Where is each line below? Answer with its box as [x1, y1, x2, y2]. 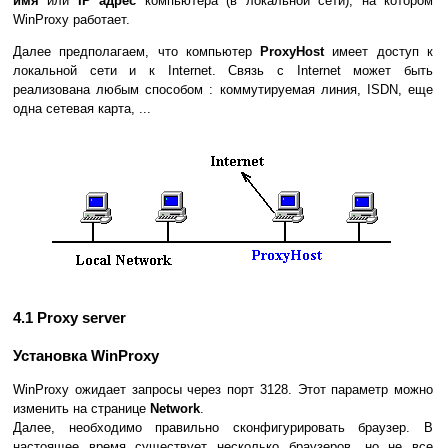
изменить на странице [13, 401, 150, 417]
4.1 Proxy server [13, 309, 126, 327]
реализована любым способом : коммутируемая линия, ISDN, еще [13, 82, 433, 98]
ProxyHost [260, 44, 325, 60]
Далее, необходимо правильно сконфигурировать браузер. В [13, 420, 433, 436]
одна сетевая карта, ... [13, 101, 151, 117]
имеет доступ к [324, 44, 434, 60]
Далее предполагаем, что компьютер [13, 44, 261, 60]
